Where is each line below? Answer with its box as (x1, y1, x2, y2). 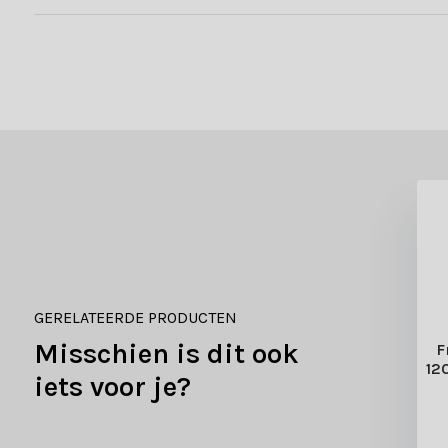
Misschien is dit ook (33, 336, 299, 370)
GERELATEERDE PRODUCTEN (33, 307, 237, 327)
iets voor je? (33, 369, 191, 403)
